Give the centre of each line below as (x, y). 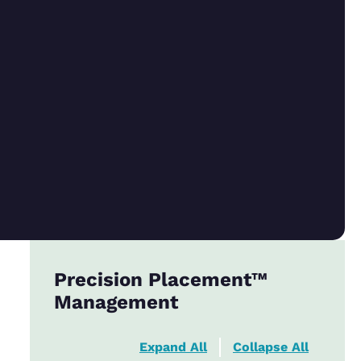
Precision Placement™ (160, 279)
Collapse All (270, 346)
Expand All (173, 346)
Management (116, 302)
